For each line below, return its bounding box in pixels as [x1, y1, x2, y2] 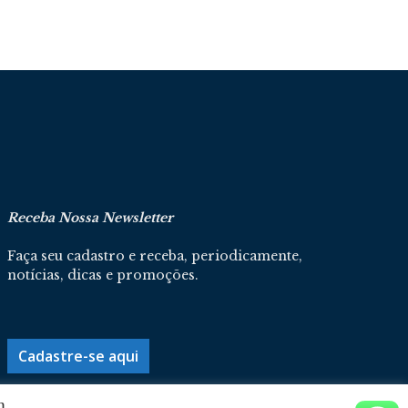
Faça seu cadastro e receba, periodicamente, [7, 248, 302, 264]
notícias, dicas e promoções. [7, 267, 199, 283]
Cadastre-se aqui [18, 346, 138, 366]
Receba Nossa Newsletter [7, 209, 173, 226]
